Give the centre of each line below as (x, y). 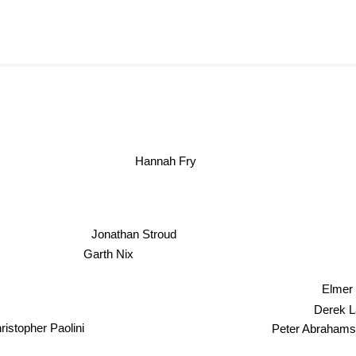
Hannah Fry (194, 159)
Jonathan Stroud (131, 236)
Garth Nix (99, 256)
